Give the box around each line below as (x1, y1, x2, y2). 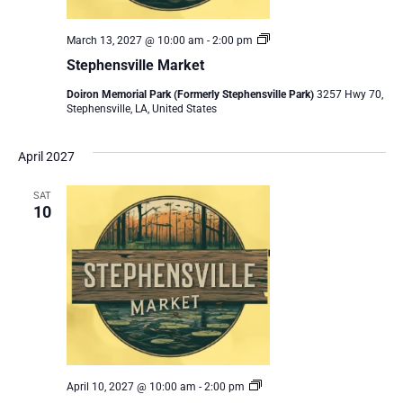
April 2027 (17, 149, 75, 165)
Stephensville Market (66, 57, 204, 75)
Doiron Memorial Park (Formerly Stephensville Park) (66, 88, 317, 102)
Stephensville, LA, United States (66, 103, 217, 116)
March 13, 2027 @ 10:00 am (66, 34, 204, 48)
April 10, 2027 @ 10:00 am (66, 380, 196, 393)
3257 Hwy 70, (316, 88, 383, 102)
